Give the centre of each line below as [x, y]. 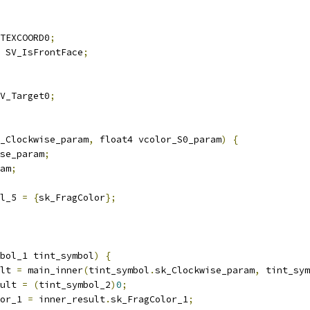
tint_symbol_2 [75, 285]
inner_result [69, 299]
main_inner [53, 270]
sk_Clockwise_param [205, 270]
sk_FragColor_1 [149, 299]
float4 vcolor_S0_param [158, 139]
